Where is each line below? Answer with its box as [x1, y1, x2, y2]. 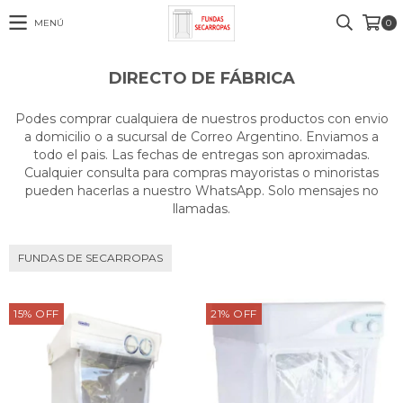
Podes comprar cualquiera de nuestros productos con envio [14, 111, 389, 127]
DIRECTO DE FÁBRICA [108, 68, 295, 88]
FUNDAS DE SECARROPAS [18, 251, 163, 264]
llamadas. [173, 201, 230, 217]
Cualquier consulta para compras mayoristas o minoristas [24, 165, 379, 181]
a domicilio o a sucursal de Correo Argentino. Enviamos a [24, 129, 379, 145]
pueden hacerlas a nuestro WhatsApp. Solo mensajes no [24, 183, 379, 199]
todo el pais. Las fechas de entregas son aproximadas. [33, 147, 370, 163]
